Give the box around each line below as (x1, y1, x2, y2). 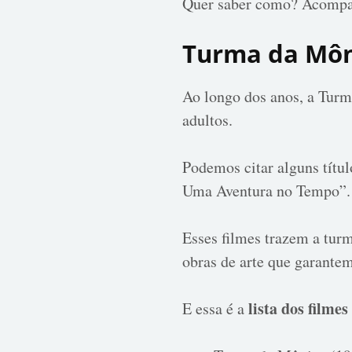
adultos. (182, 108, 238, 130)
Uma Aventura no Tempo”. (182, 179, 350, 201)
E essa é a (182, 297, 248, 319)
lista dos (248, 296, 308, 320)
